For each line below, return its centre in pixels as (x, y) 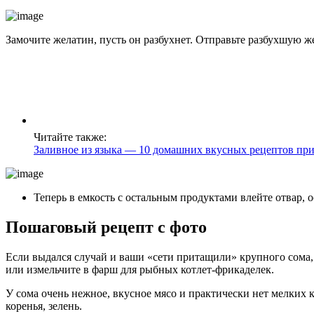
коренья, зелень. (44, 306)
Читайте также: (70, 137)
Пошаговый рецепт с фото (106, 227)
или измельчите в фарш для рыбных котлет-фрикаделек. (140, 269)
